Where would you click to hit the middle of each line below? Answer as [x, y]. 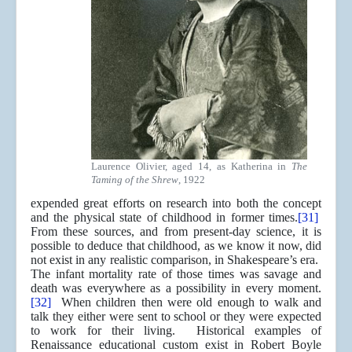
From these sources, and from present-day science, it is [176, 232]
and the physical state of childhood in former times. [164, 218]
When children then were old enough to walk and [186, 302]
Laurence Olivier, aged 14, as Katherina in [191, 167]
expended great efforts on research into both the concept [176, 203]
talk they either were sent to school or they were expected [176, 317]
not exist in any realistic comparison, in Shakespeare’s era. [176, 260]
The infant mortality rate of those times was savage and [176, 274]
